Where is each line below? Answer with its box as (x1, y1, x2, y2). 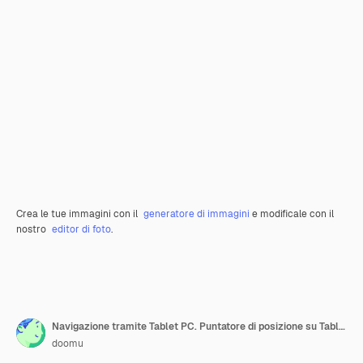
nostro (16, 223, 49, 236)
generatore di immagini (143, 207, 250, 220)
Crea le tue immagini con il (16, 207, 140, 220)
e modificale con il (250, 207, 334, 220)
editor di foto (52, 223, 111, 236)
